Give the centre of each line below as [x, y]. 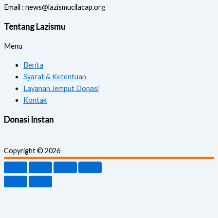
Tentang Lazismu [35, 27]
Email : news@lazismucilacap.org [54, 7]
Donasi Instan [29, 119]
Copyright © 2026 [32, 151]
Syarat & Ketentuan [55, 76]
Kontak [35, 100]
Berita [33, 65]
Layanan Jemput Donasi [61, 88]
